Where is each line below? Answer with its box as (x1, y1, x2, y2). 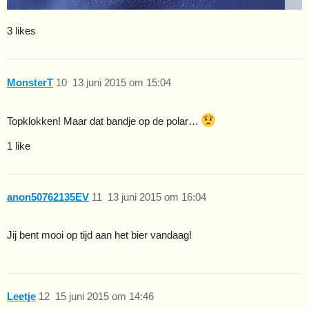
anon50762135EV (7, 191, 89, 203)
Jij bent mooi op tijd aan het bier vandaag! (7, 228, 192, 241)
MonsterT (7, 76, 53, 88)
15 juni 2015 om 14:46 (54, 290, 154, 303)
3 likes (7, 25, 36, 37)
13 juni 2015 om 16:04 (107, 191, 206, 203)
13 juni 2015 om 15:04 (72, 76, 171, 88)
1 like (7, 139, 30, 152)
